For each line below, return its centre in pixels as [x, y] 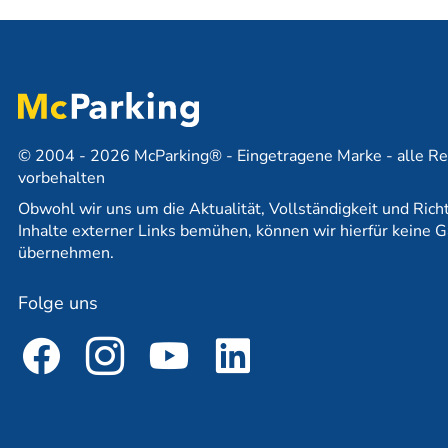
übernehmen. [66, 253]
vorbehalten [61, 178]
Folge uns [58, 303]
